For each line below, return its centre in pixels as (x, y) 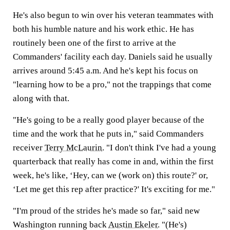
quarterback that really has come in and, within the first (113, 161)
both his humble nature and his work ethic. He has (103, 29)
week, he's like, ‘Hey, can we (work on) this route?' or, (110, 175)
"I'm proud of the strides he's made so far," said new (106, 211)
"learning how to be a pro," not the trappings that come (112, 84)
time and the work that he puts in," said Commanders (108, 134)
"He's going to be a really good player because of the (109, 120)
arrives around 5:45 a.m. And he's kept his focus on (106, 71)
